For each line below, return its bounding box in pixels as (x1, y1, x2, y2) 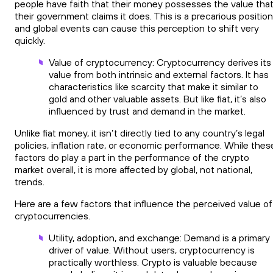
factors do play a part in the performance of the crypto (15, 151, 249, 164)
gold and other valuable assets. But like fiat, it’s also (49, 93, 266, 105)
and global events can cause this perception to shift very (15, 22, 259, 35)
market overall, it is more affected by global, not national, (15, 163, 252, 176)
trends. (15, 175, 44, 188)
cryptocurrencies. (15, 210, 90, 222)
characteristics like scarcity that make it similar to (49, 80, 258, 93)
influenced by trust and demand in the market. (49, 105, 246, 118)
